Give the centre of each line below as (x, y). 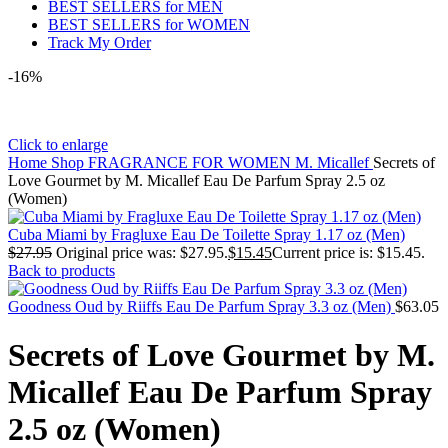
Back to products (61, 270)
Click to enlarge (58, 144)
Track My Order (99, 42)
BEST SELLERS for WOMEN (149, 24)
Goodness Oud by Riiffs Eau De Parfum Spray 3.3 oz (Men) (201, 306)
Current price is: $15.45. (348, 252)
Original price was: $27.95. (142, 252)
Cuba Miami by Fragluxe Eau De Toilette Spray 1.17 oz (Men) (206, 234)
